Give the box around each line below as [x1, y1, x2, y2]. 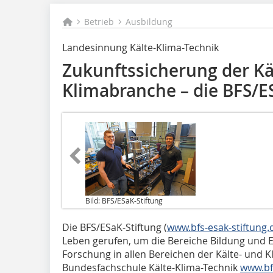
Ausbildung [126, 16, 173, 27]
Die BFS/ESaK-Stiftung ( [62, 220, 167, 234]
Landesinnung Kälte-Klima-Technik [62, 41, 219, 54]
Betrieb [84, 16, 115, 27]
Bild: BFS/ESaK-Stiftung [85, 195, 163, 205]
